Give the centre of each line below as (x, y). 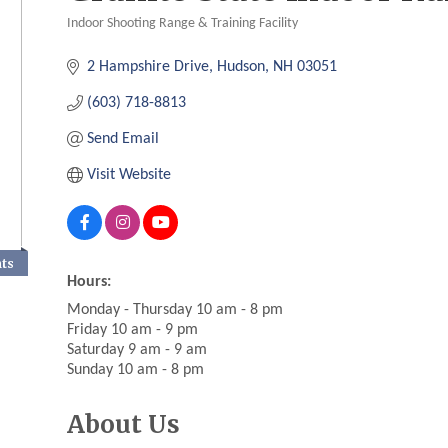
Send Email (123, 139)
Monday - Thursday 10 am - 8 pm (175, 310)
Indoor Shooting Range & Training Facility (183, 24)
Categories (124, 40)
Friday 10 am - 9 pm (133, 330)
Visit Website (129, 175)
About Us (124, 425)
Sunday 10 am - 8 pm (136, 370)
